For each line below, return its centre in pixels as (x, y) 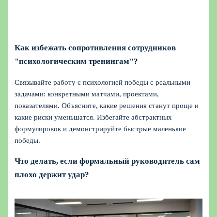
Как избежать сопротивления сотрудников (95, 47)
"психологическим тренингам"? (77, 61)
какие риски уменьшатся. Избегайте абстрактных (93, 117)
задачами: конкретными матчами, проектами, (87, 94)
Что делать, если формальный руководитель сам (108, 161)
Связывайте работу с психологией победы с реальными (103, 82)
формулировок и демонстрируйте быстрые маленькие (101, 129)
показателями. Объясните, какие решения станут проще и (107, 105)
